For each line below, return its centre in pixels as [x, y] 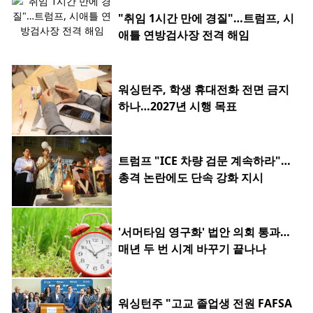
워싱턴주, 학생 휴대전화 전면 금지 [204, 90]
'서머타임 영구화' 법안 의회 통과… [204, 232]
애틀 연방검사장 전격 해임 [184, 35]
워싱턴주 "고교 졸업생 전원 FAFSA [205, 304]
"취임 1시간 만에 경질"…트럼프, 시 [206, 19]
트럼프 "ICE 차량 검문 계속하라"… [204, 161]
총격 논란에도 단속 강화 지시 [191, 178]
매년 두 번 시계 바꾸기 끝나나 [192, 249]
